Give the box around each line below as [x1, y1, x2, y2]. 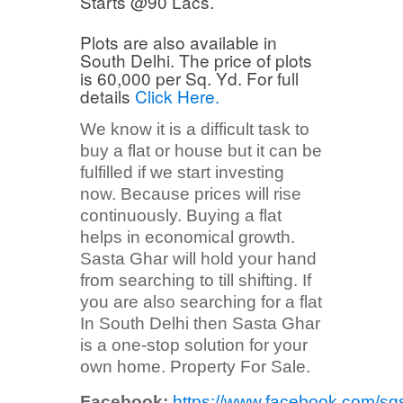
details [80, 84, 130, 109]
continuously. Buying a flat [80, 206, 282, 226]
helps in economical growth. [80, 228, 295, 247]
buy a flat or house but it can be [80, 141, 322, 161]
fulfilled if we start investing [80, 163, 284, 183]
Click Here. [130, 84, 219, 109]
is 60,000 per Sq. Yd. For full [80, 66, 299, 91]
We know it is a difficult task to [80, 120, 309, 139]
